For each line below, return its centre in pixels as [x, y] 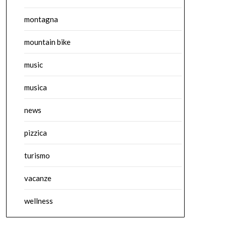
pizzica [35, 133]
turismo [37, 155]
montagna [41, 19]
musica [35, 87]
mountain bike [47, 42]
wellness [38, 201]
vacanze [38, 178]
